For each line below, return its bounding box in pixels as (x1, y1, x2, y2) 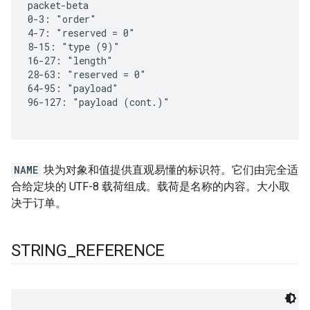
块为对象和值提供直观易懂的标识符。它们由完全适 (41, 163, 298, 177)
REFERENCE (75, 241, 165, 261)
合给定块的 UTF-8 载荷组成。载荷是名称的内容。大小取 (11, 180, 290, 194)
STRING (11, 241, 67, 261)
